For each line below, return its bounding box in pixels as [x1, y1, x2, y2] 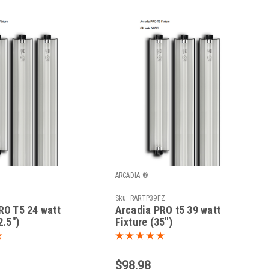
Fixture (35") [115, 216, 172, 229]
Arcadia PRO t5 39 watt [115, 204, 221, 217]
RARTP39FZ [130, 194, 166, 203]
